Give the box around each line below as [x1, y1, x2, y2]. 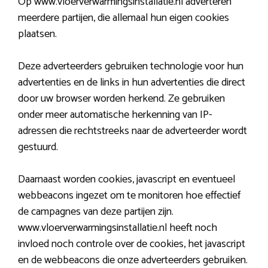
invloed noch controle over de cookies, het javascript [18, 234, 245, 253]
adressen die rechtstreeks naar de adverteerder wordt [18, 121, 247, 140]
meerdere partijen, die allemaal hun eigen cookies [18, 8, 229, 27]
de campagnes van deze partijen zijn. [18, 202, 173, 221]
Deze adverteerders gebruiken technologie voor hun [18, 57, 243, 75]
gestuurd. [18, 138, 58, 156]
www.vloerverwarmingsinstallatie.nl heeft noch [18, 218, 217, 237]
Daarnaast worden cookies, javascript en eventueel [18, 170, 235, 188]
